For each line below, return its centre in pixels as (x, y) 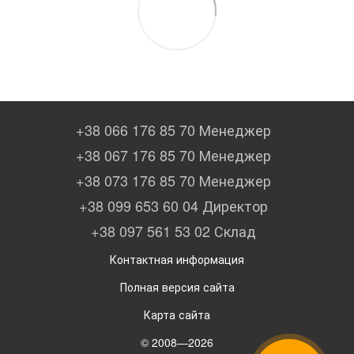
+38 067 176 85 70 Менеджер (173, 154)
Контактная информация (177, 259)
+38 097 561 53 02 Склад (173, 230)
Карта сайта (177, 314)
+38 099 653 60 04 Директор (173, 205)
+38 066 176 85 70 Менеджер (173, 129)
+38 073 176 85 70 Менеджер (173, 180)
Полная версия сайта (177, 286)
